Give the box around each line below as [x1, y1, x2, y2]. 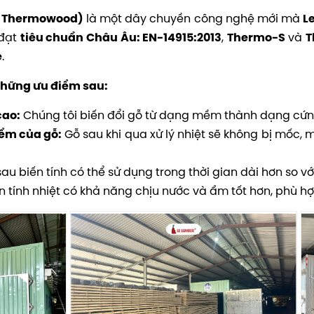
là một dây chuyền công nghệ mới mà [83, 11, 303, 26]
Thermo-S [226, 30, 285, 45]
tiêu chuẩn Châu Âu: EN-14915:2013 [20, 30, 222, 45]
